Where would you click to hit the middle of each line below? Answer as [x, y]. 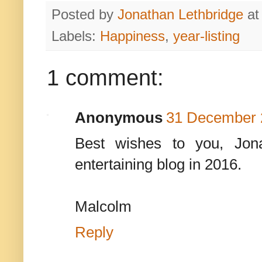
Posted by [85, 15]
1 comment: [105, 78]
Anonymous [119, 118]
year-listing [206, 37]
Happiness [132, 37]
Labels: [76, 37]
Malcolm [103, 207]
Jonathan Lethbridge [180, 15]
